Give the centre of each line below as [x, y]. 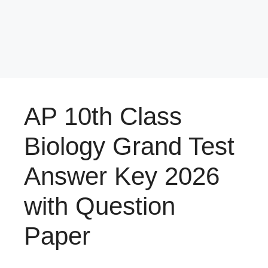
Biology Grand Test [129, 146]
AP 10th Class [103, 116]
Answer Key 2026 [122, 176]
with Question [100, 206]
